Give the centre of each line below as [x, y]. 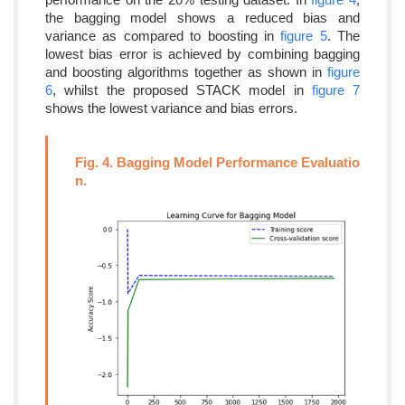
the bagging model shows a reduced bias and [202, 18]
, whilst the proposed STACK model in [182, 90]
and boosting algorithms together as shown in [186, 72]
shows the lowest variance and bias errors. [171, 108]
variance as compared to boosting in [163, 36]
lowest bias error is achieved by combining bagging [202, 54]
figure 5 [304, 36]
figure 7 [335, 90]
